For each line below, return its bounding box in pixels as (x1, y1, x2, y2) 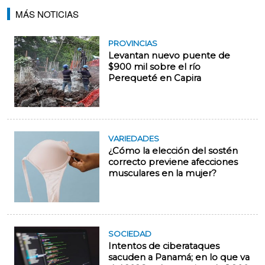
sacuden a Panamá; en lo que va (108, 252, 250, 263)
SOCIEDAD (108, 229, 151, 238)
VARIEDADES (108, 134, 159, 143)
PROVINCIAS (108, 38, 157, 48)
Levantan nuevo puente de (108, 50, 230, 61)
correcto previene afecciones (108, 157, 238, 167)
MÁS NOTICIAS (15, 8, 79, 20)
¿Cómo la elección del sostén (108, 146, 238, 156)
